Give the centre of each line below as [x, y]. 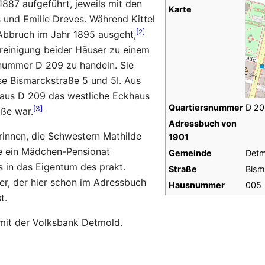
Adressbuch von [202, 124]
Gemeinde [190, 153]
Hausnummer [196, 185]
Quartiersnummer [206, 108]
